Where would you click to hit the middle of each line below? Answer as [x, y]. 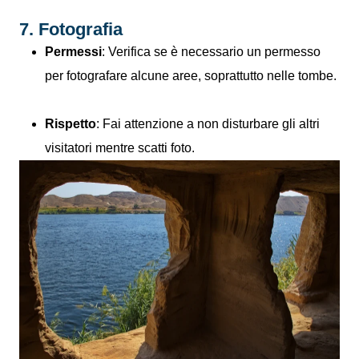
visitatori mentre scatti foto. [120, 147]
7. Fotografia [71, 29]
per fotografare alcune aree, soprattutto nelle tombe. [191, 75]
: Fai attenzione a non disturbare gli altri [208, 123]
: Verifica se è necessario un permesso [211, 51]
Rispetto [71, 123]
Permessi [73, 51]
